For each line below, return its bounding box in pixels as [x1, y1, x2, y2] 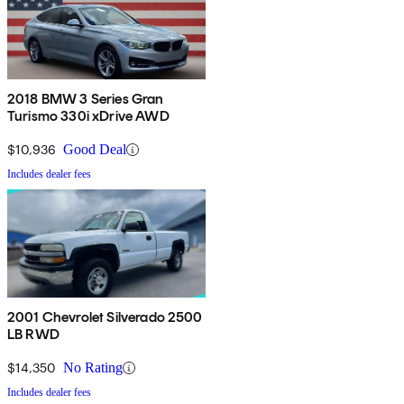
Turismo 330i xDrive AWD [7, 107, 170, 125]
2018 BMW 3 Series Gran [7, 90, 164, 108]
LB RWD [7, 326, 60, 344]
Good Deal [63, 142, 126, 158]
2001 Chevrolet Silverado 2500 [7, 308, 203, 326]
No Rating [63, 360, 123, 376]
